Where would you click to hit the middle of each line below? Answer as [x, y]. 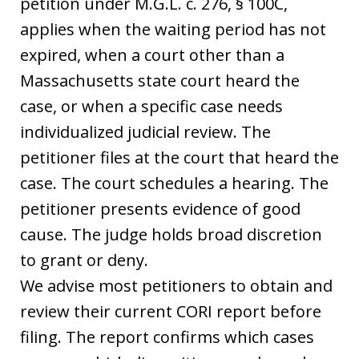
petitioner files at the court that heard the [179, 157]
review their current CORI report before [171, 311]
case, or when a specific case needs [151, 106]
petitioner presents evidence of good [160, 209]
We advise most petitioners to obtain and [176, 286]
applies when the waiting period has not [173, 29]
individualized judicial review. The [145, 132]
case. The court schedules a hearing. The [174, 183]
